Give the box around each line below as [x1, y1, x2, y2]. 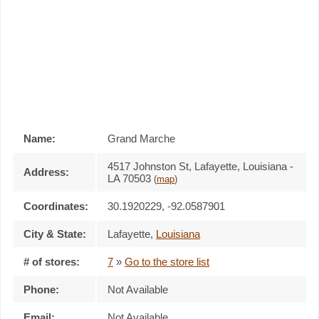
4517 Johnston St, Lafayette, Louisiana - [108, 159, 293, 172]
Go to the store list [125, 255, 209, 268]
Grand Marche [108, 132, 175, 145]
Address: [23, 165, 69, 178]
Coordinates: [23, 199, 88, 212]
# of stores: [23, 255, 80, 268]
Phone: [23, 283, 59, 296]
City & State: [23, 227, 86, 240]
